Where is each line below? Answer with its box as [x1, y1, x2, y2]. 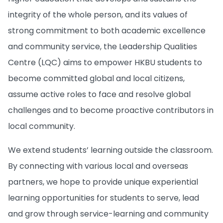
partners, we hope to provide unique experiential [8, 176, 198, 188]
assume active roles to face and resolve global [8, 88, 191, 100]
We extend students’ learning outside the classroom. [8, 144, 213, 156]
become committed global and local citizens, [8, 72, 185, 84]
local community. [8, 120, 75, 132]
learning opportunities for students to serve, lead [8, 192, 199, 204]
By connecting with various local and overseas [8, 160, 188, 172]
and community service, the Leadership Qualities [8, 40, 197, 52]
